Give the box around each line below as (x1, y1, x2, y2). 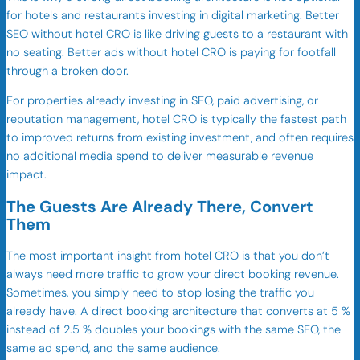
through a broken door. (6, 63, 129, 79)
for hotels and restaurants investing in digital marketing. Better (6, 7, 339, 23)
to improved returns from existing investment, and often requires (6, 130, 354, 146)
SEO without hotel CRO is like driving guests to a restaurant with (6, 26, 348, 42)
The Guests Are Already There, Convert (6, 196, 313, 218)
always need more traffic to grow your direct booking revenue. (6, 266, 339, 282)
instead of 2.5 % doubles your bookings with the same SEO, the (6, 321, 341, 337)
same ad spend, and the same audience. (6, 340, 220, 356)
